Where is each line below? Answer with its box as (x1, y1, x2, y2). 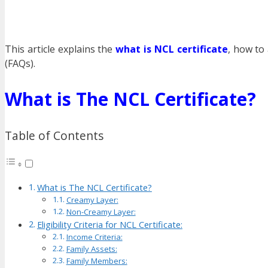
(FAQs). (5, 57, 35, 71)
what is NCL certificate (115, 42, 228, 56)
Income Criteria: (66, 232, 123, 243)
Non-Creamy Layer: (66, 206, 136, 218)
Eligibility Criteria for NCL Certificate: (36, 219, 182, 231)
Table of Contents (5, 127, 103, 144)
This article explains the (5, 42, 116, 56)
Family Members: (66, 255, 127, 267)
